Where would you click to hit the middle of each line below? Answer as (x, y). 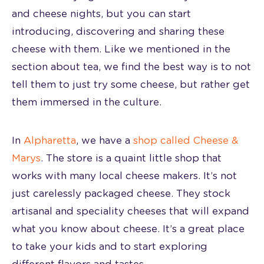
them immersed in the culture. (87, 102)
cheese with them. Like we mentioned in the (121, 49)
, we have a (105, 140)
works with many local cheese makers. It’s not (124, 176)
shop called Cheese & (186, 140)
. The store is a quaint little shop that (131, 158)
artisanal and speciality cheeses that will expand (131, 211)
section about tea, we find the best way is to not (131, 67)
